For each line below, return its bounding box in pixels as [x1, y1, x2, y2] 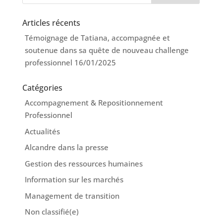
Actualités [24, 126, 60, 136]
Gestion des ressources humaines [24, 158, 143, 168]
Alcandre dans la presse [24, 142, 109, 152]
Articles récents [22, 17, 80, 28]
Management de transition [24, 190, 119, 201]
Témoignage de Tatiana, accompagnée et [24, 33, 170, 43]
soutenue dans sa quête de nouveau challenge [24, 45, 189, 55]
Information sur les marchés [24, 174, 123, 184]
